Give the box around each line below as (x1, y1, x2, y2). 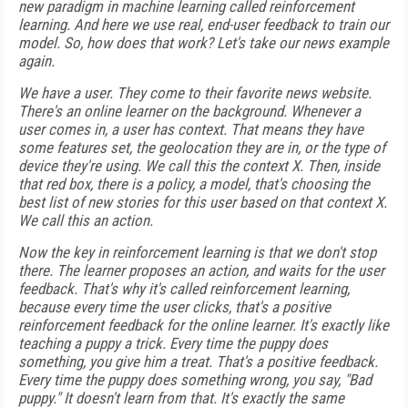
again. (18, 52, 55, 70)
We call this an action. (18, 211, 153, 229)
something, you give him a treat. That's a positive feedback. (18, 352, 378, 371)
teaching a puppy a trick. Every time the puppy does (18, 334, 328, 352)
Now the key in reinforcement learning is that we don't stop (18, 243, 376, 261)
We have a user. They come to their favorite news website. (18, 84, 372, 102)
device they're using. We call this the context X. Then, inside (18, 157, 380, 175)
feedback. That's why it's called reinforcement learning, (18, 280, 350, 298)
